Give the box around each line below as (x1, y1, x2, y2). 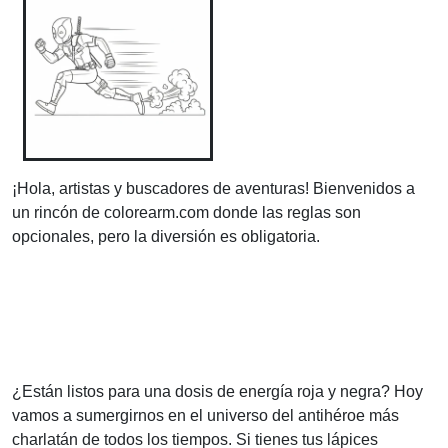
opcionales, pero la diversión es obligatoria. (12, 228, 320, 246)
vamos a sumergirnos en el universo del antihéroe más (12, 407, 399, 425)
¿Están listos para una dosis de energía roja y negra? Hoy (12, 383, 423, 401)
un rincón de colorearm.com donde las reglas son (12, 204, 361, 222)
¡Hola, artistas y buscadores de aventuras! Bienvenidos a (12, 180, 415, 198)
